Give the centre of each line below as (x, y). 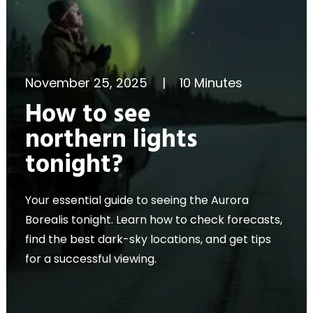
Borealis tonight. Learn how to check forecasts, (154, 220)
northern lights (111, 140)
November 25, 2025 (86, 83)
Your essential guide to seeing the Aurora (137, 200)
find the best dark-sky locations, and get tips (148, 239)
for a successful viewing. (91, 259)
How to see (88, 115)
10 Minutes (211, 83)
